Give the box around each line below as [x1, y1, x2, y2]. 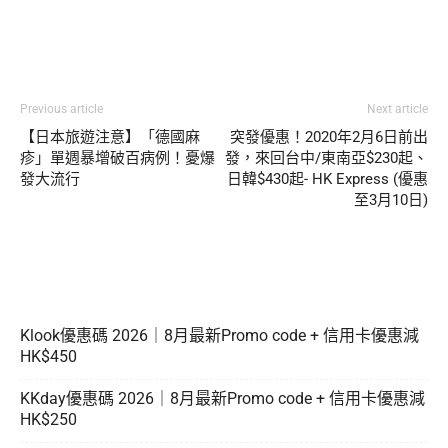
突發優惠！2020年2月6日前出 [230, 127, 428, 146]
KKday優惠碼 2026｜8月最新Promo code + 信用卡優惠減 [20, 388, 425, 408]
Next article [367, 101, 428, 116]
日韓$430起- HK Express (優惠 [227, 169, 428, 188]
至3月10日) [354, 190, 428, 209]
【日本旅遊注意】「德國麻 [20, 127, 200, 146]
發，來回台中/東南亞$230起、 [225, 148, 428, 167]
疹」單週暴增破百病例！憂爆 [20, 148, 215, 167]
